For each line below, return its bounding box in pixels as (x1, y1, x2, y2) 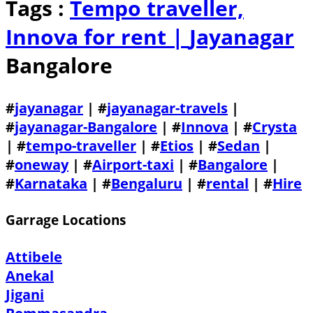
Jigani (6, 284, 44, 304)
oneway (15, 154, 68, 174)
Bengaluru (111, 173, 182, 193)
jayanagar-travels (107, 98, 228, 117)
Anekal (6, 265, 54, 285)
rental (206, 173, 249, 193)
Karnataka (15, 173, 87, 193)
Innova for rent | (6, 22, 189, 52)
